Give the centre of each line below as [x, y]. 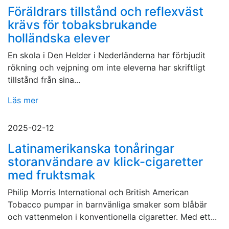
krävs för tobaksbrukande [82, 25]
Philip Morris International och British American [98, 192]
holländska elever [59, 38]
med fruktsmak [51, 175]
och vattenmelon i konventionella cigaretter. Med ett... [112, 217]
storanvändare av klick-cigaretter [105, 162]
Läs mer [23, 100]
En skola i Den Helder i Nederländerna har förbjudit [107, 55]
